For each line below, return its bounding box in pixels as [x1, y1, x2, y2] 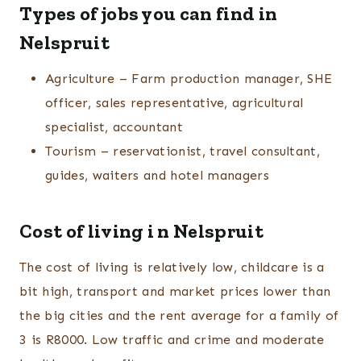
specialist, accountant [45, 119, 184, 135]
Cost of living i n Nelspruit [19, 219, 263, 243]
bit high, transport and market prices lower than [19, 284, 331, 300]
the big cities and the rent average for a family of [19, 308, 339, 324]
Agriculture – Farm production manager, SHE [45, 71, 333, 87]
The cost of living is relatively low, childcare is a [19, 259, 325, 276]
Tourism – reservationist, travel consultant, [45, 143, 321, 160]
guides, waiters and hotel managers [45, 168, 269, 184]
